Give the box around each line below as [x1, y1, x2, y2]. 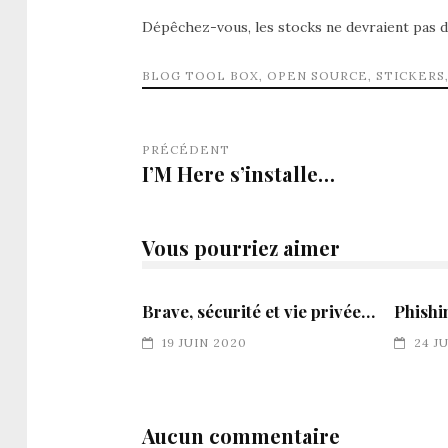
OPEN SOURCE [267, 67, 368, 83]
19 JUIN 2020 [162, 334, 247, 350]
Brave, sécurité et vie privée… [142, 299, 375, 322]
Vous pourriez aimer [142, 233, 340, 261]
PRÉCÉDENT [142, 141, 230, 157]
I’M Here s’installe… [142, 159, 335, 187]
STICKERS [376, 67, 445, 83]
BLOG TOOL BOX [142, 67, 259, 83]
